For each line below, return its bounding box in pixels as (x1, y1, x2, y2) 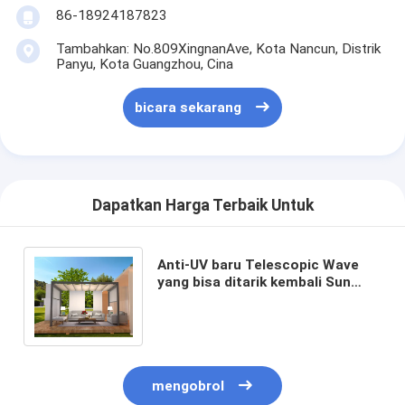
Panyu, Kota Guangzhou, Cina (55, 55, 233, 72)
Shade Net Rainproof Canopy (156, 290, 352, 307)
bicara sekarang (135, 99, 242, 117)
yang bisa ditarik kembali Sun (156, 273, 351, 290)
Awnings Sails (156, 307, 249, 325)
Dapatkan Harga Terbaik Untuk (91, 195, 314, 214)
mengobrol (152, 378, 225, 395)
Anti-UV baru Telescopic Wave (156, 256, 359, 273)
